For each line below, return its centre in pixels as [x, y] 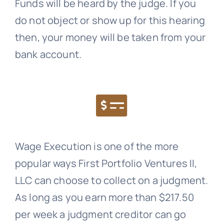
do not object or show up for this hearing [110, 20]
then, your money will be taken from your [110, 37]
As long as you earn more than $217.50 [104, 197]
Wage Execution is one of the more [97, 146]
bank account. [48, 54]
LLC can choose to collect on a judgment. [111, 180]
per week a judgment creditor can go [100, 214]
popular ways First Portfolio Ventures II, [106, 163]
